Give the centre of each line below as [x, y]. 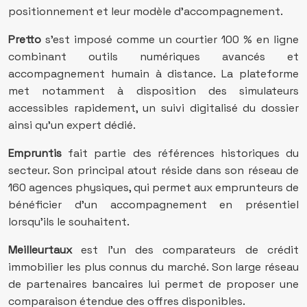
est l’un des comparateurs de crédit [185, 250]
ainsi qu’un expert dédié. [72, 125]
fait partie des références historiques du [180, 153]
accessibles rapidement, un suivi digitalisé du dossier [153, 108]
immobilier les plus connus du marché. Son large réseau [153, 267]
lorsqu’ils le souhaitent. [69, 222]
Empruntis [35, 153]
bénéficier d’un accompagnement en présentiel [153, 205]
